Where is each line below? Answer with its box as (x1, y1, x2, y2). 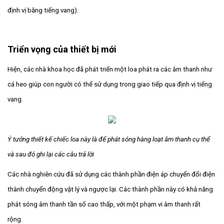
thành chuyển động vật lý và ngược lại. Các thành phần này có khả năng (7, 185, 213, 193)
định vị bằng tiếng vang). (7, 6, 78, 14)
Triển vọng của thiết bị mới (7, 43, 116, 54)
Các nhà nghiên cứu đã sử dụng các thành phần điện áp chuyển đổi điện (7, 170, 215, 178)
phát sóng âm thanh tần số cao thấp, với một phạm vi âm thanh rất (7, 200, 200, 208)
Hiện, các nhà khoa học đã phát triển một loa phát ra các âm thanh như (7, 65, 212, 73)
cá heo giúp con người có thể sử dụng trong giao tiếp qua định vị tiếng (7, 80, 212, 88)
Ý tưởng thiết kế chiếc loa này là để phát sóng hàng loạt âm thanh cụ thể (7, 135, 210, 143)
